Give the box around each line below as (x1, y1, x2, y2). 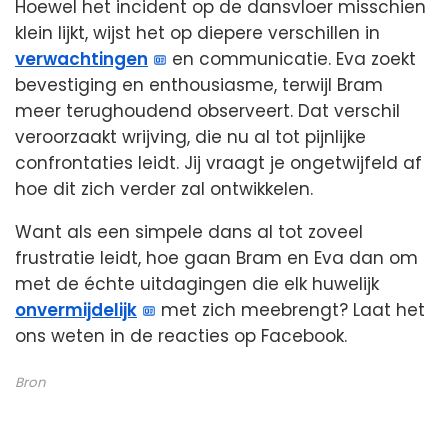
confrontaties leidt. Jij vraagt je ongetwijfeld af (15, 150, 422, 175)
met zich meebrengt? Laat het (156, 297, 426, 322)
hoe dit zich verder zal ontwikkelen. (15, 176, 313, 201)
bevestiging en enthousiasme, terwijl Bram (15, 72, 383, 97)
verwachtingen (15, 46, 148, 71)
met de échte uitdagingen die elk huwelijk (15, 271, 379, 296)
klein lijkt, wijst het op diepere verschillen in (15, 20, 380, 45)
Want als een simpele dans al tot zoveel (15, 219, 363, 244)
